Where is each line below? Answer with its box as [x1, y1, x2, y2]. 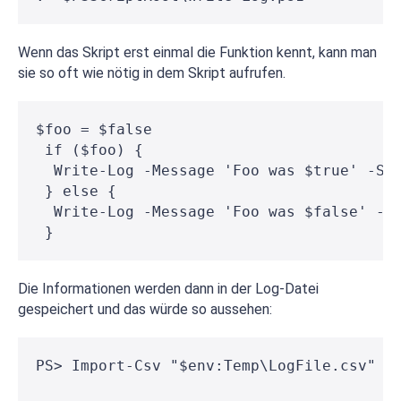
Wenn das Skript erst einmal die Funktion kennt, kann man [18, 44, 377, 62]
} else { [36, 183, 116, 200]
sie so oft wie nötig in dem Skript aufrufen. [18, 64, 286, 82]
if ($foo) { [36, 141, 143, 159]
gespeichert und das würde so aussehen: [18, 301, 272, 319]
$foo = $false [36, 121, 152, 139]
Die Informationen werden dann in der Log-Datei [18, 280, 319, 298]
